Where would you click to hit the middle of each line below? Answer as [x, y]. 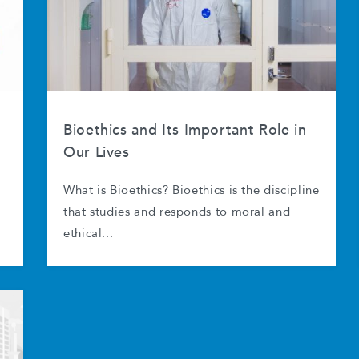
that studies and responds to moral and [177, 212]
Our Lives [97, 153]
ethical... [89, 234]
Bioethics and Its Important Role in [185, 130]
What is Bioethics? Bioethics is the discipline [192, 191]
